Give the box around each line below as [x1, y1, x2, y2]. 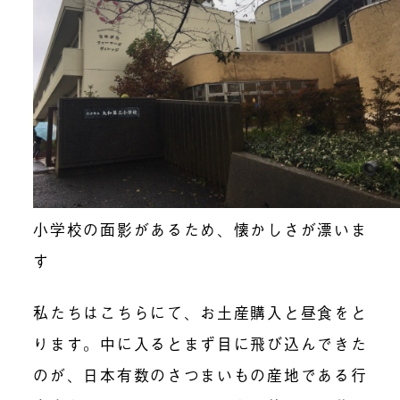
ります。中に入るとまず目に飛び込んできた [33, 332, 367, 355]
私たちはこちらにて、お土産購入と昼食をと [33, 301, 367, 324]
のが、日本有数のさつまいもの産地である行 [33, 363, 367, 387]
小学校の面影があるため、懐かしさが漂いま [33, 217, 367, 240]
